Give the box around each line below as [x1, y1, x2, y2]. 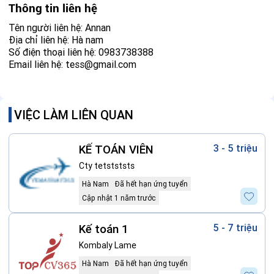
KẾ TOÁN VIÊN [79, 141, 154, 157]
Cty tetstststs [79, 160, 135, 171]
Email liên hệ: [9, 58, 65, 71]
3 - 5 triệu [213, 141, 257, 154]
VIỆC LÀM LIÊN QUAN [13, 107, 133, 123]
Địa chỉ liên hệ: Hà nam [9, 34, 103, 46]
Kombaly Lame [79, 239, 136, 251]
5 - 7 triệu [213, 221, 257, 234]
